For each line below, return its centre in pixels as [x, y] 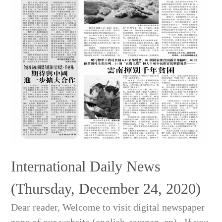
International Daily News [86, 166]
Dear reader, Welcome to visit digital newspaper [108, 207]
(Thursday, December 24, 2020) [106, 189]
